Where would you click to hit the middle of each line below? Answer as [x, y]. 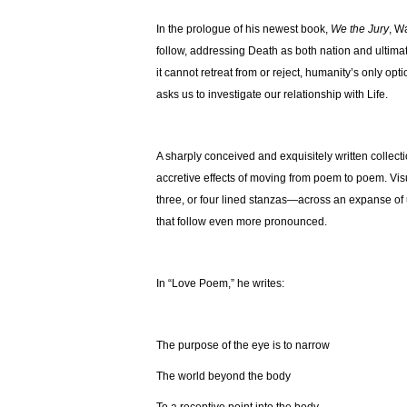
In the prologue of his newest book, [243, 30]
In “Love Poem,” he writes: [220, 284]
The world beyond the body [223, 377]
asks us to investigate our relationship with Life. [272, 95]
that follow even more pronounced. [243, 222]
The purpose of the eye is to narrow [243, 346]
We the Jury [360, 30]
